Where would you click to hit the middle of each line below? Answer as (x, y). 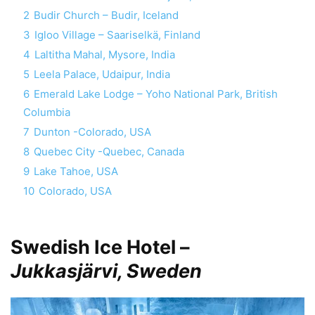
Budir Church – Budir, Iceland (106, 15)
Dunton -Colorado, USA (92, 131)
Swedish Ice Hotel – (100, 247)
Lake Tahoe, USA (76, 171)
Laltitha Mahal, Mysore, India (105, 54)
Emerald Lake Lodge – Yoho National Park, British (156, 94)
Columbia (47, 112)
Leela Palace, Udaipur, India (102, 74)
